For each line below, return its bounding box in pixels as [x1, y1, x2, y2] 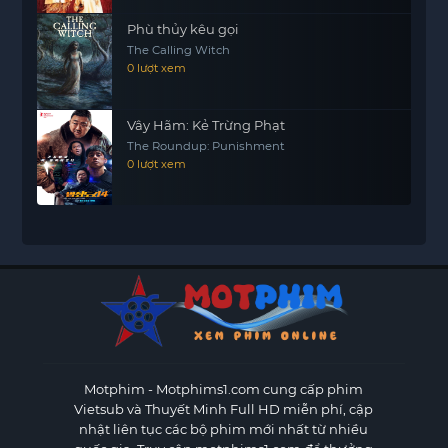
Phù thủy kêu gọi [127, 20, 240, 37]
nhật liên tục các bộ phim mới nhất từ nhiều [79, 420, 369, 437]
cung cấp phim [260, 380, 364, 397]
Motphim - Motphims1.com [84, 380, 261, 397]
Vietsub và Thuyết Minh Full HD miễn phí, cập [74, 400, 374, 417]
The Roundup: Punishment [127, 138, 286, 153]
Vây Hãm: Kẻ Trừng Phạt [127, 116, 286, 133]
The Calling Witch [127, 42, 231, 57]
